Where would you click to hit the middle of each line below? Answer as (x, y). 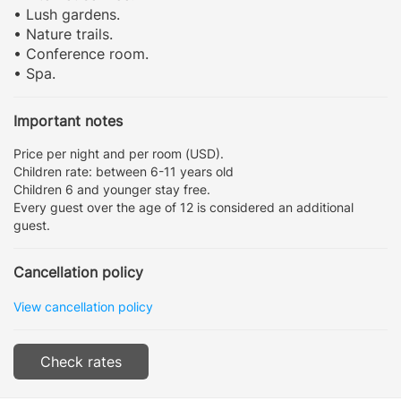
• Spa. (34, 73)
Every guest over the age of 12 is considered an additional (183, 207)
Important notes (68, 120)
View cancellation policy (83, 306)
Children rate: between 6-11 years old (124, 171)
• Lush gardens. (67, 14)
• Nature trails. (63, 34)
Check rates (81, 361)
